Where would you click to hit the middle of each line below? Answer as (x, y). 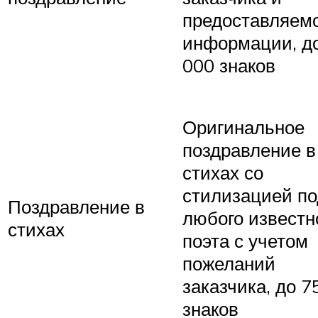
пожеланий (229, 264)
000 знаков (229, 66)
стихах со (223, 173)
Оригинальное (243, 127)
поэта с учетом (245, 241)
